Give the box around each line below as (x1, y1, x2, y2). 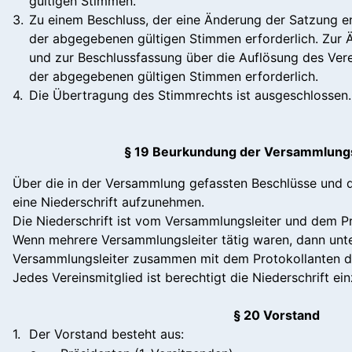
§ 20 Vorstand (233, 306, 320, 323)
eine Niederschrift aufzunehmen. (13, 193, 204, 210)
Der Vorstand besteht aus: (29, 325, 184, 342)
